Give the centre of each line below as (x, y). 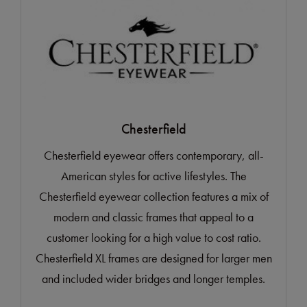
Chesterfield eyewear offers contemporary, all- (153, 156)
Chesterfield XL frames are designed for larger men (153, 258)
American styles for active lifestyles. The (153, 176)
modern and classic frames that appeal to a (153, 217)
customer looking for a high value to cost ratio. (153, 238)
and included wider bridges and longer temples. (153, 279)
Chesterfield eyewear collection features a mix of (153, 197)
